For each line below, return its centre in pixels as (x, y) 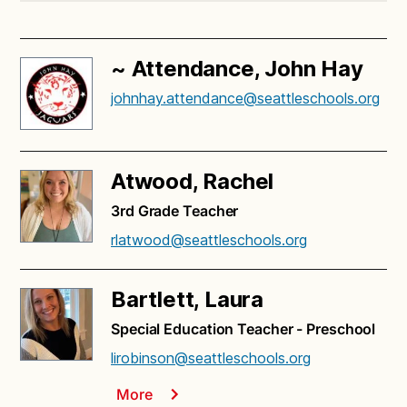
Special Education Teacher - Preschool (243, 329)
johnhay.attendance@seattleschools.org (245, 99)
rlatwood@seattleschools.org (209, 240)
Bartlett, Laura (187, 300)
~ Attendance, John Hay (237, 69)
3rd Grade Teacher (175, 211)
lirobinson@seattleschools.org (211, 358)
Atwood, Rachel (193, 182)
